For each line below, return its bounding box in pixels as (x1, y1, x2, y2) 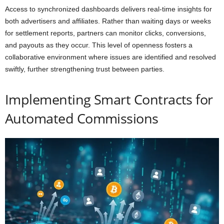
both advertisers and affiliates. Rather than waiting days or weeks (5, 17, 211, 25)
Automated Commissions (5, 109, 158, 127)
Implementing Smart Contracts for (5, 90, 213, 108)
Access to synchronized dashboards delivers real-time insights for (5, 5, 212, 13)
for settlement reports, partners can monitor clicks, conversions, (5, 29, 206, 37)
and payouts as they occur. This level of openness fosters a (5, 41, 192, 49)
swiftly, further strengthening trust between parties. (5, 65, 164, 73)
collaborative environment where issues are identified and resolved (5, 53, 216, 61)
